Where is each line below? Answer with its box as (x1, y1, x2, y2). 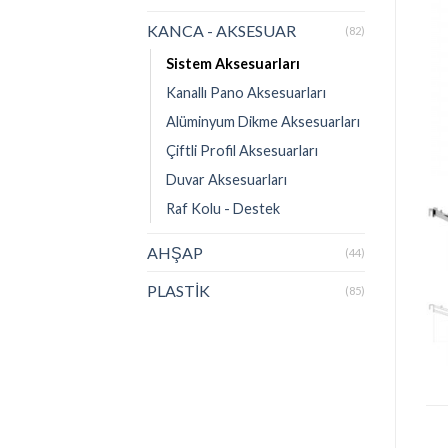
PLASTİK (147, 280, 210, 300)
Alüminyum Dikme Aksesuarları (166, 112, 360, 130)
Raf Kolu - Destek (166, 199, 280, 217)
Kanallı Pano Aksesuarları (166, 83, 326, 101)
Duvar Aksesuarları (166, 170, 287, 188)
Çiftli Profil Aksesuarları (166, 141, 318, 159)
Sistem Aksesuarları (166, 54, 300, 72)
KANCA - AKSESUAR (147, 20, 296, 40)
